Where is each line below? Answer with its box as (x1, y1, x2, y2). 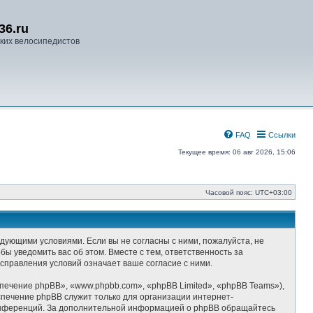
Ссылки (268, 131, 296, 139)
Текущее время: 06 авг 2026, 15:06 (178, 148, 296, 156)
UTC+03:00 (255, 189, 292, 196)
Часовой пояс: (205, 189, 255, 196)
